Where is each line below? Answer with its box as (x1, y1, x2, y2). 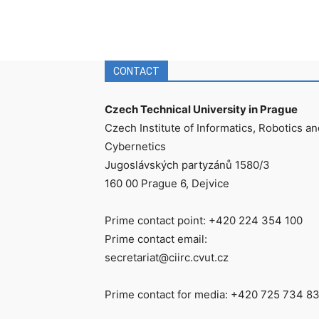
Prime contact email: (105, 231, 207, 246)
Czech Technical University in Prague (105, 102, 298, 116)
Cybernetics (105, 139, 166, 153)
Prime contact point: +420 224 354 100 (105, 213, 303, 227)
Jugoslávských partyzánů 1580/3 (105, 157, 270, 172)
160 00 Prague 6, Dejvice (105, 176, 229, 190)
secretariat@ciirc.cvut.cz (105, 250, 229, 264)
